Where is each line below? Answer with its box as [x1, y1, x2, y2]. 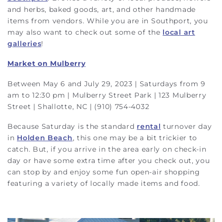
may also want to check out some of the [7, 27, 163, 37]
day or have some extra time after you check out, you [7, 156, 210, 165]
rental [137, 122, 161, 131]
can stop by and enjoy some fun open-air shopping [7, 167, 200, 176]
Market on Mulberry [7, 59, 86, 68]
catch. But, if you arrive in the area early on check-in [7, 145, 207, 154]
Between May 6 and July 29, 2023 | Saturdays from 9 [7, 79, 206, 88]
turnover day [161, 122, 212, 131]
